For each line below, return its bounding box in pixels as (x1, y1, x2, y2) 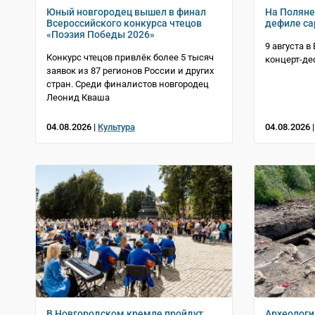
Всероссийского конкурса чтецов (46, 18, 202, 30)
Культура (98, 122, 135, 133)
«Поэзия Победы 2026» (46, 29, 155, 41)
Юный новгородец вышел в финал (46, 6, 206, 18)
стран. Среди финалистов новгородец (46, 79, 209, 90)
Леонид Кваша (46, 92, 110, 103)
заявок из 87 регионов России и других (46, 65, 214, 77)
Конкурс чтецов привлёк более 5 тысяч (46, 52, 214, 63)
